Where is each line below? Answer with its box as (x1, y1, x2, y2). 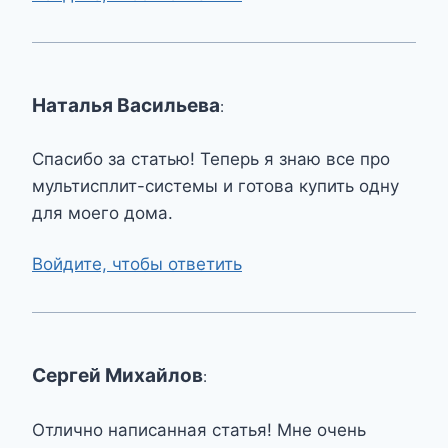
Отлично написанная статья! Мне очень (32, 419, 366, 440)
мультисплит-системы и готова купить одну (32, 176, 399, 197)
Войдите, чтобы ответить (32, 253, 242, 274)
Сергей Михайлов (32, 363, 203, 387)
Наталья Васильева (32, 93, 220, 117)
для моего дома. (32, 203, 173, 224)
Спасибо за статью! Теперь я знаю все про (32, 149, 390, 170)
